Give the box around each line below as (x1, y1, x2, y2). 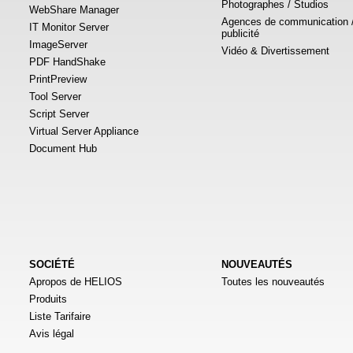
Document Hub (29, 143, 97, 154)
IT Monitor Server (29, 21, 109, 33)
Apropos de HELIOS (29, 276, 122, 288)
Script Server (29, 108, 89, 120)
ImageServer (29, 39, 87, 50)
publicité (221, 28, 259, 39)
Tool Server (29, 91, 81, 102)
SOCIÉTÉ (29, 258, 75, 270)
